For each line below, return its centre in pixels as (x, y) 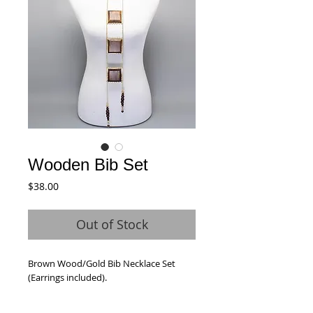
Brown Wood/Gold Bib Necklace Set (102, 263)
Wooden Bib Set (88, 165)
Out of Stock (112, 224)
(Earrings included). (70, 277)
